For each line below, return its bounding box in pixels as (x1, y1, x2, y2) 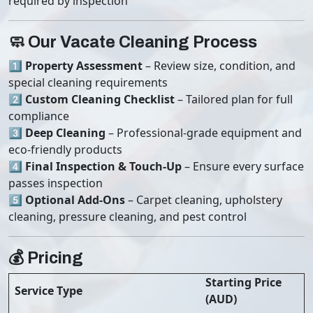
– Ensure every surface (182, 159, 304, 174)
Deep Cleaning (25, 125, 105, 140)
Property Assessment (25, 58, 143, 73)
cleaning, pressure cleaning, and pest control (8, 209, 247, 224)
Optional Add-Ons (25, 192, 125, 208)
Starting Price (205, 275, 282, 290)
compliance (8, 108, 69, 124)
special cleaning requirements (8, 75, 168, 90)
